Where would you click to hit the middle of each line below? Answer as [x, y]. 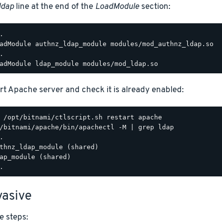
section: [155, 6]
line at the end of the [54, 6]
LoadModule [117, 6]
